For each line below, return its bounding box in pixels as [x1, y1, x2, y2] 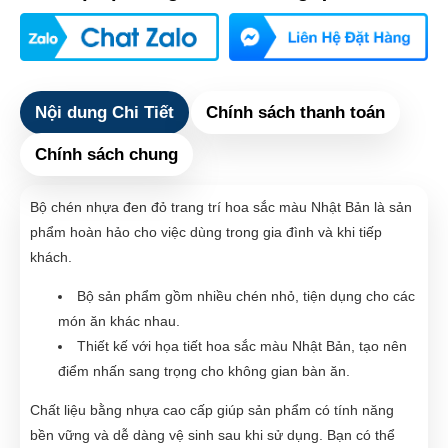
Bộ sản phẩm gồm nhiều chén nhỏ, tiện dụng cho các [77, 287, 415, 304]
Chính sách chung [35, 144, 178, 164]
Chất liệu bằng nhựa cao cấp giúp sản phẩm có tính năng [30, 401, 394, 418]
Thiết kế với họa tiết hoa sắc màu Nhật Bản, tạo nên [77, 337, 407, 354]
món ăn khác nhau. [58, 312, 180, 329]
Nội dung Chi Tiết [35, 102, 174, 122]
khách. [30, 248, 72, 265]
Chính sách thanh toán [206, 102, 385, 122]
